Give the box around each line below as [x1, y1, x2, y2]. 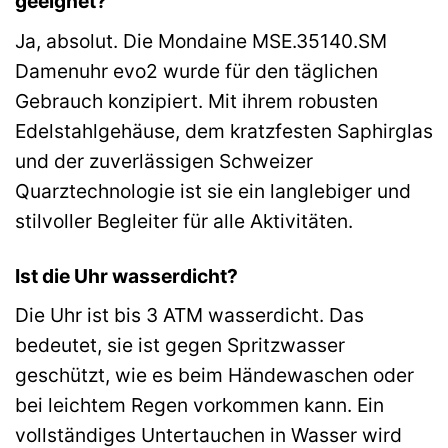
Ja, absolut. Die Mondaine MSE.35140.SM [15, 28, 387, 53]
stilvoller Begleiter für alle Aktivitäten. [15, 208, 353, 233]
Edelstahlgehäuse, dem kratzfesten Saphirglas [15, 118, 433, 143]
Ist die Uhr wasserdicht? [15, 263, 238, 288]
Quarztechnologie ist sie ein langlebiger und [15, 178, 411, 203]
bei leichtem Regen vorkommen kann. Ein [15, 393, 384, 418]
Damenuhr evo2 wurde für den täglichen [15, 58, 378, 83]
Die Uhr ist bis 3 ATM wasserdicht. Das [15, 303, 364, 328]
